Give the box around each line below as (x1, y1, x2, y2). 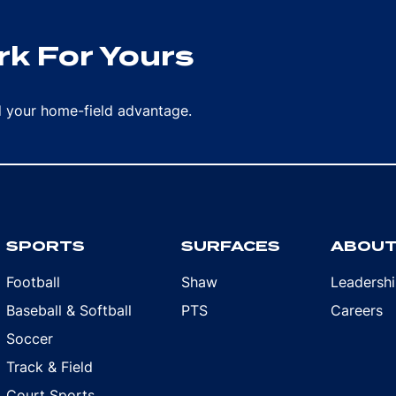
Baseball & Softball (6, 301, 133, 319)
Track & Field (6, 358, 94, 376)
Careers (330, 301, 383, 319)
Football (6, 273, 61, 291)
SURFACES (181, 238, 281, 255)
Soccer (6, 330, 54, 347)
